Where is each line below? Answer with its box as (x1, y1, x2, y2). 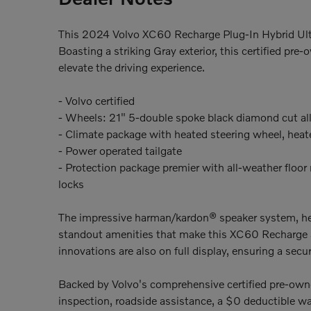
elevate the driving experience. (58, 60, 205, 74)
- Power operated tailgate (58, 143, 182, 157)
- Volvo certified (58, 93, 135, 107)
